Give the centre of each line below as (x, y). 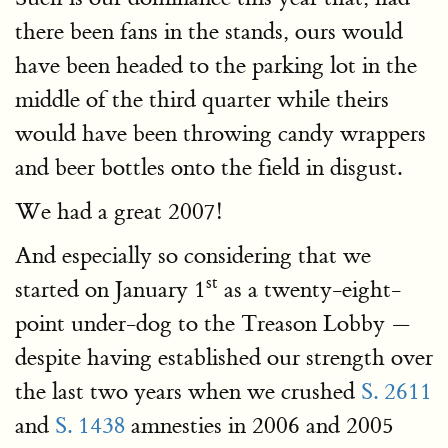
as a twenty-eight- (309, 289)
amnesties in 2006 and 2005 (259, 425)
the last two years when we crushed (188, 391)
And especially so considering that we (193, 255)
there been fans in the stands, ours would (209, 31)
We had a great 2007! (119, 211)
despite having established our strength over (224, 357)
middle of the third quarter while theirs (202, 99)
